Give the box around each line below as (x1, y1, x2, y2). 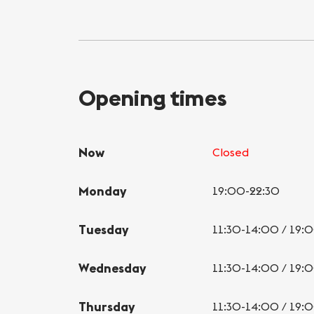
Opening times (78, 83, 227, 112)
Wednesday (78, 259, 146, 276)
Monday (78, 182, 127, 199)
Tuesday (78, 221, 129, 238)
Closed (212, 144, 249, 159)
